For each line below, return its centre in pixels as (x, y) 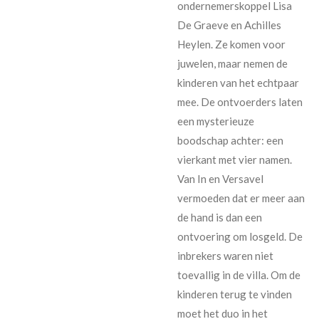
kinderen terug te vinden (235, 294)
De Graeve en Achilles (229, 25)
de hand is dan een (220, 217)
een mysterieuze (216, 121)
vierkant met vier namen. (235, 159)
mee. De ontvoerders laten (240, 101)
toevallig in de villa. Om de (239, 274)
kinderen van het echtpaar (238, 82)
